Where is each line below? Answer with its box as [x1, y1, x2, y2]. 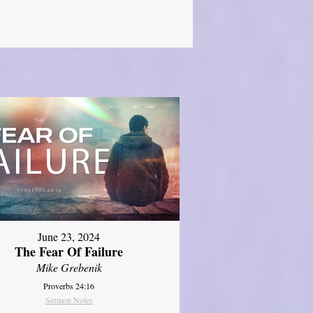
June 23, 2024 [38, 229, 101, 245]
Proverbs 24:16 [43, 280, 95, 292]
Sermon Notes [45, 294, 93, 306]
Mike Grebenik [36, 260, 102, 275]
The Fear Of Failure [15, 242, 124, 261]
